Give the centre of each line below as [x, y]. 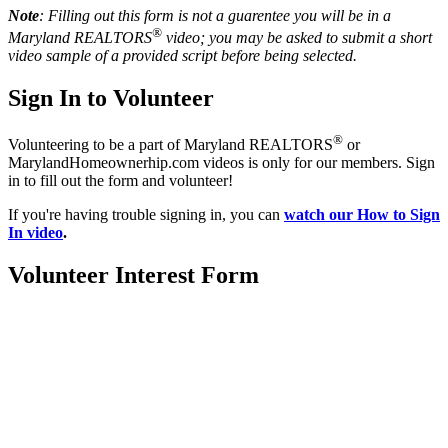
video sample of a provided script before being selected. [184, 55]
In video [35, 232]
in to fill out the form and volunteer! [120, 180]
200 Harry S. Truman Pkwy [96, 358]
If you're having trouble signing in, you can [146, 214]
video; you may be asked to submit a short [297, 37]
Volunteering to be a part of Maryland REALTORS [170, 144]
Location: [35, 319]
